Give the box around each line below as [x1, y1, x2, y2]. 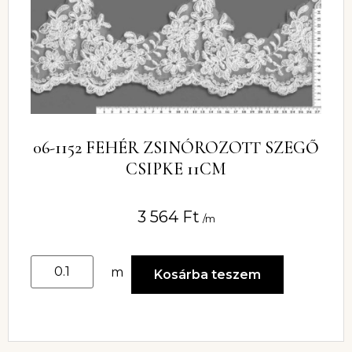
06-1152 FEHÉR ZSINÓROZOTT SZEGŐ [33, 137, 319, 159]
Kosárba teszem [154, 266, 261, 282]
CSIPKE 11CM [126, 159, 226, 180]
